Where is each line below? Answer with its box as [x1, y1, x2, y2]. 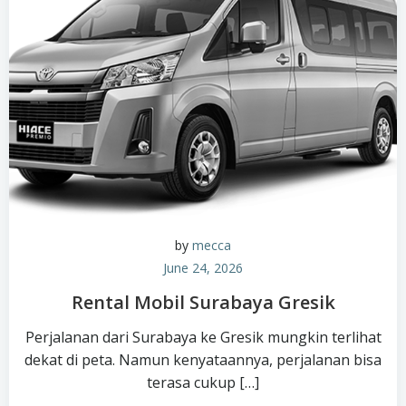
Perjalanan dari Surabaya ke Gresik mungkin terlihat [24, 327, 382, 347]
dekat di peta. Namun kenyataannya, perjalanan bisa [24, 350, 382, 370]
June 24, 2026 [163, 259, 243, 276]
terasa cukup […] [147, 372, 259, 392]
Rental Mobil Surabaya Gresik [71, 290, 335, 314]
